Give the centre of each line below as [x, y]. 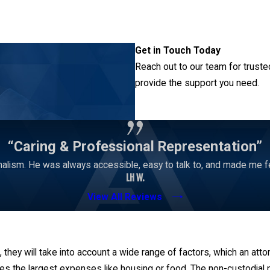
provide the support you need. [197, 83]
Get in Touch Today [178, 50]
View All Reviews [125, 197]
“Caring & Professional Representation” [135, 146]
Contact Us [180, 106]
